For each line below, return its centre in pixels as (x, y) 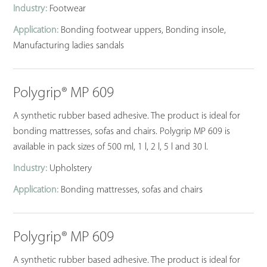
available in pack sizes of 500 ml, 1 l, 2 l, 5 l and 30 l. (111, 147)
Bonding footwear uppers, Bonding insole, (142, 30)
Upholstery (70, 168)
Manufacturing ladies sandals (69, 46)
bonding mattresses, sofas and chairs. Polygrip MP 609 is (122, 131)
